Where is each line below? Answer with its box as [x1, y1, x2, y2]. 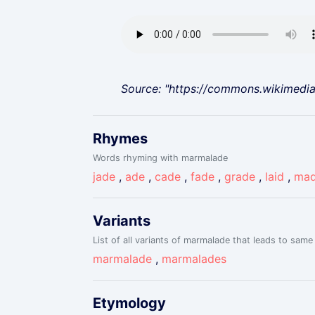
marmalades [162, 252, 226, 266]
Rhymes [93, 130, 148, 147]
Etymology [93, 295, 166, 311]
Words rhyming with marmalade [93, 153, 228, 163]
